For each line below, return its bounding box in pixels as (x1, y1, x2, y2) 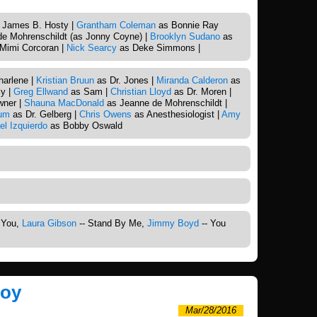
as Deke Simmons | (117, 42, 200, 54)
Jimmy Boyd (147, 218, 199, 229)
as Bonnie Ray (156, 20, 219, 31)
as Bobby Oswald (47, 120, 122, 132)
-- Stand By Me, (76, 218, 147, 229)
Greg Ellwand (13, 86, 68, 98)
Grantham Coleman (76, 20, 156, 31)
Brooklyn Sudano (150, 31, 220, 42)
